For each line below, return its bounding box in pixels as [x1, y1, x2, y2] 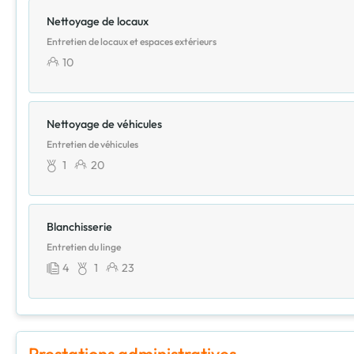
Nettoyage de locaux [47, 13, 149, 28]
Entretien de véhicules [47, 137, 138, 150]
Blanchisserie [47, 219, 112, 234]
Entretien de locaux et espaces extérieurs [47, 35, 217, 47]
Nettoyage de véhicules [47, 116, 162, 131]
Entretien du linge [47, 240, 121, 253]
